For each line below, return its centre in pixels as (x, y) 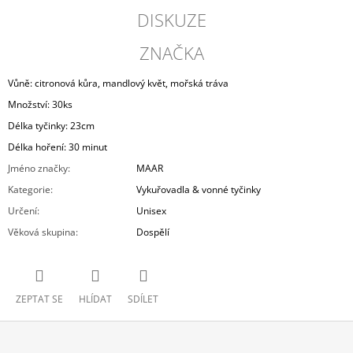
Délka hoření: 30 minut (58, 147)
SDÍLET (143, 299)
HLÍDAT (95, 299)
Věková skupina (42, 232)
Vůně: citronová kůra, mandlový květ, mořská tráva (118, 84)
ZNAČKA (172, 53)
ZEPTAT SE (39, 299)
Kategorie (29, 190)
